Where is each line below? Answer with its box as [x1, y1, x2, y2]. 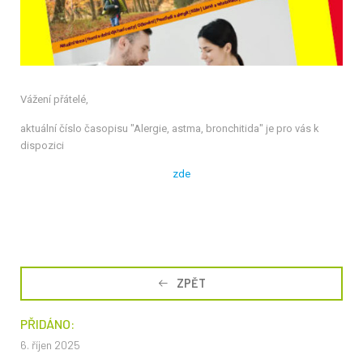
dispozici [20, 139, 64, 152]
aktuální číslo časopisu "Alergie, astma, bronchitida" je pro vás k [20, 122, 319, 135]
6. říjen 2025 [20, 338, 80, 352]
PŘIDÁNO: [20, 316, 75, 332]
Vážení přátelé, [20, 93, 91, 106]
